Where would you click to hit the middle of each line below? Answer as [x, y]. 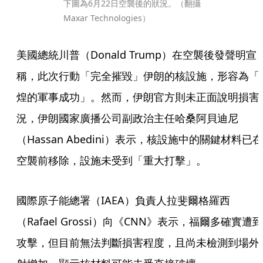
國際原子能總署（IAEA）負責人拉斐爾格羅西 [123, 200]
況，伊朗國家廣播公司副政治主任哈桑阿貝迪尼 [127, 118]
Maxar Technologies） [107, 18]
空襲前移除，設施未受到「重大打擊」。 [112, 160]
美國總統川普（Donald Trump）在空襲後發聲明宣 [136, 55]
